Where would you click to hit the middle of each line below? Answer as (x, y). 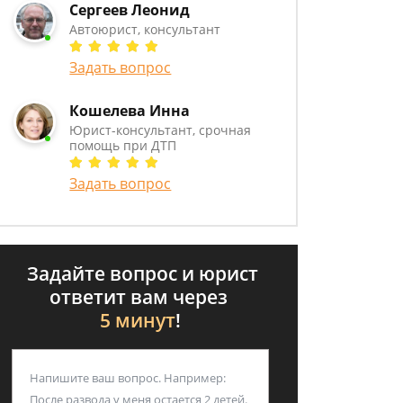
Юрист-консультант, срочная (161, 130)
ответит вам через (140, 297)
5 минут (138, 320)
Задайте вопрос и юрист (140, 273)
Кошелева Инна (130, 111)
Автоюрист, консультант (145, 29)
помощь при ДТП (123, 145)
